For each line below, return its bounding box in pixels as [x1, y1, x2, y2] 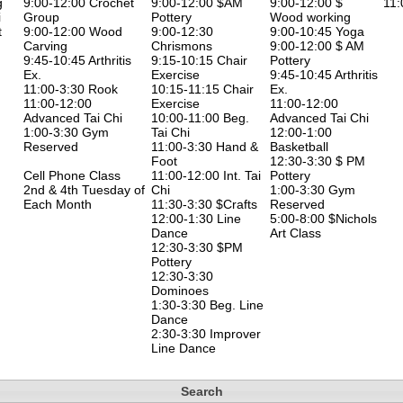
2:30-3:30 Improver [151, 326, 261, 341]
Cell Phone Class [23, 167, 121, 183]
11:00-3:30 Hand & [151, 139, 258, 154]
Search [180, 383, 223, 399]
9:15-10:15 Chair [151, 52, 247, 67]
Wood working [270, 9, 351, 24]
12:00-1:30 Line [151, 210, 241, 226]
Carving [23, 38, 67, 53]
